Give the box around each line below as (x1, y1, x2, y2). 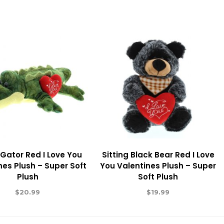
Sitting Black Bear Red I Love (101, 149, 214, 160)
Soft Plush (138, 171, 178, 182)
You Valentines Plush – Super (100, 160, 216, 171)
